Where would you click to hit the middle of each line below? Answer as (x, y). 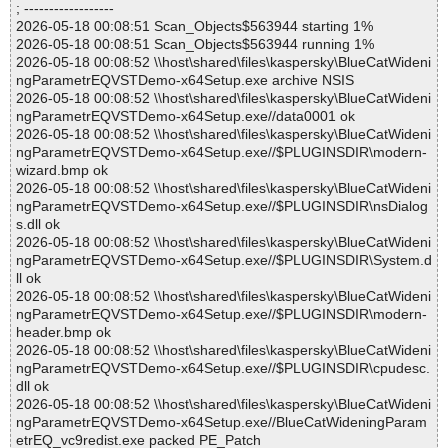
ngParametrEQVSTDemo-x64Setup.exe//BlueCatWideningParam (221, 422)
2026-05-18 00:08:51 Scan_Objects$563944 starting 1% (194, 26)
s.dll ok (38, 224)
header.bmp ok (63, 332)
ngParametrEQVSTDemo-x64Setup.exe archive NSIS (185, 80)
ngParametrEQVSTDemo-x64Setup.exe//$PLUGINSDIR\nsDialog (222, 206)
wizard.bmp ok (62, 170)
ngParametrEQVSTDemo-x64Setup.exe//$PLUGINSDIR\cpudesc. (223, 368)
